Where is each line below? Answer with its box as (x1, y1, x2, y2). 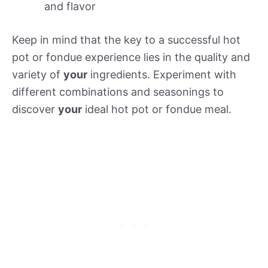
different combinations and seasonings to (12, 85, 224, 98)
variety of (12, 68, 63, 81)
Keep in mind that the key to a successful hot (12, 33, 240, 46)
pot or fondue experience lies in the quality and (12, 50, 250, 63)
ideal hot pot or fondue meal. (82, 102, 232, 115)
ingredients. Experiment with (87, 68, 236, 81)
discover (12, 102, 58, 115)
